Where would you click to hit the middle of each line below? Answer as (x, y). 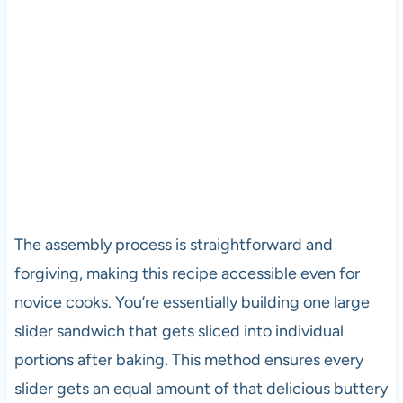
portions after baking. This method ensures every (188, 359)
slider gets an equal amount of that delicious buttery (201, 388)
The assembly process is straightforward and (173, 244)
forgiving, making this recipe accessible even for (187, 273)
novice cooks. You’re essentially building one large (192, 302)
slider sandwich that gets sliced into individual (179, 331)
